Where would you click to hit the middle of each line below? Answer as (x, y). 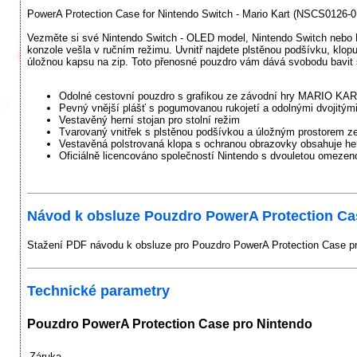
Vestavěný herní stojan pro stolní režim (149, 120)
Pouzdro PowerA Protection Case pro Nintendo (170, 324)
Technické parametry (98, 291)
